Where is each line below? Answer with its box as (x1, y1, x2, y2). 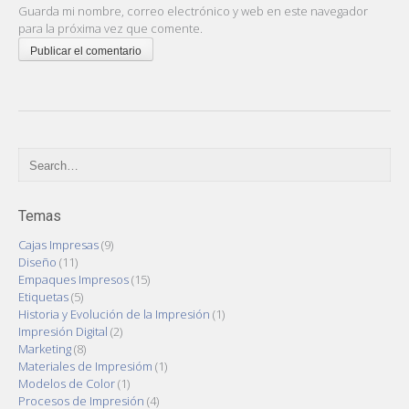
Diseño (18, 254, 57, 271)
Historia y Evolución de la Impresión (18, 306, 210, 323)
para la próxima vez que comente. (18, 20, 203, 37)
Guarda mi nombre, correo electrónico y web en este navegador (18, 3, 368, 20)
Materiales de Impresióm (18, 358, 152, 375)
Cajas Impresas (18, 236, 99, 254)
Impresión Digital (18, 323, 108, 341)
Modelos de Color (18, 375, 115, 393)
